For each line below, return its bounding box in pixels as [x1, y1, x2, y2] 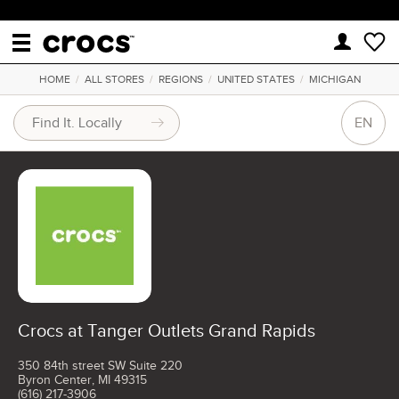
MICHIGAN [308, 72, 361, 85]
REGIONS [158, 72, 203, 85]
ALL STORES [84, 72, 144, 85]
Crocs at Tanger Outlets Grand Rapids [18, 320, 315, 340]
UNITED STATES [216, 72, 295, 85]
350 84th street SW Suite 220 [18, 358, 183, 372]
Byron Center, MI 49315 [18, 372, 147, 387]
